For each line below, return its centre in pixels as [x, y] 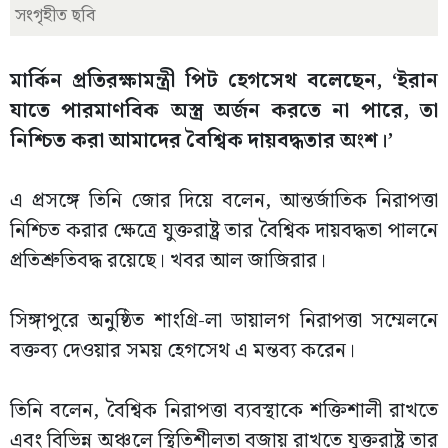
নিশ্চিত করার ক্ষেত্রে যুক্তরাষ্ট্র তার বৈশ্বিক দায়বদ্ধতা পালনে [224, 231]
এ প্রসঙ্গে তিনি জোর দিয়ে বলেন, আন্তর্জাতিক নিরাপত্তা [224, 201]
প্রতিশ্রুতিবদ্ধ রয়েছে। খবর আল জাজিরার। [168, 261]
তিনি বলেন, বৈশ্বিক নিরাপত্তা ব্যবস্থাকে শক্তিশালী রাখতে [224, 411]
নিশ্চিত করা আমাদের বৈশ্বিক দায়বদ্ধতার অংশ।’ [201, 141]
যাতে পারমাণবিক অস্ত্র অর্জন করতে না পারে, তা [224, 111]
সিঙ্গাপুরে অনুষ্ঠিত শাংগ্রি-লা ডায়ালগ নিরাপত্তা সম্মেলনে [224, 321]
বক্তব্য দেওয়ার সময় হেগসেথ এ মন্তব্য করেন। [182, 351]
